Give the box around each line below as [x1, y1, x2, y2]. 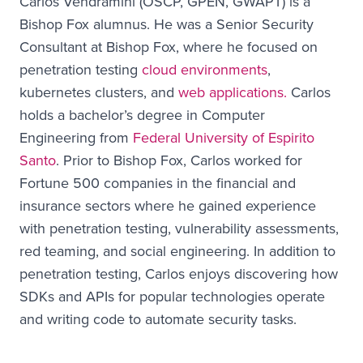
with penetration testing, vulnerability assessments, [19, 218, 339, 238]
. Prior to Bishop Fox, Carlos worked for [56, 150, 302, 170]
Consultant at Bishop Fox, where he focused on [19, 36, 318, 57]
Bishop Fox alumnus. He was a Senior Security [19, 14, 314, 34]
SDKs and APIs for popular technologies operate [19, 286, 325, 306]
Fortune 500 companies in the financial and [19, 173, 296, 193]
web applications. [178, 82, 287, 102]
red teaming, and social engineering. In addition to [19, 241, 335, 261]
